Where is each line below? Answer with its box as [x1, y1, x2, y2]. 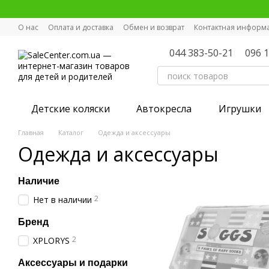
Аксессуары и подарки [18, 258, 128, 268]
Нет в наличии [33, 194, 92, 205]
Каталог [58, 128, 83, 137]
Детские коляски [31, 102, 110, 115]
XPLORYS [33, 235, 70, 246]
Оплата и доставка [48, 22, 113, 32]
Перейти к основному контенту [10, 3, 139, 14]
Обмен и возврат [123, 22, 184, 32]
